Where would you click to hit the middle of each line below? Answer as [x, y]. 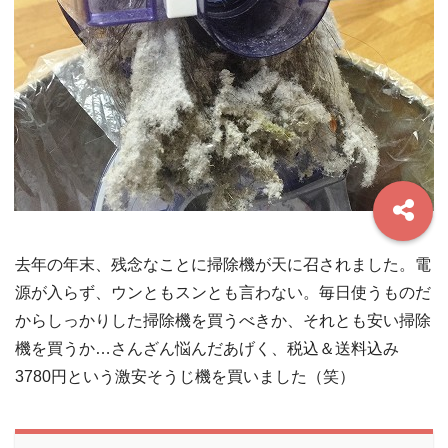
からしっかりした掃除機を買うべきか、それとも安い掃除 [223, 320]
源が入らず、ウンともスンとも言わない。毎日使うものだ [223, 292]
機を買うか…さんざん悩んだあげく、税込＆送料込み [207, 348]
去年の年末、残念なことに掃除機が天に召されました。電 [223, 264]
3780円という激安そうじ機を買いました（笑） [185, 376]
